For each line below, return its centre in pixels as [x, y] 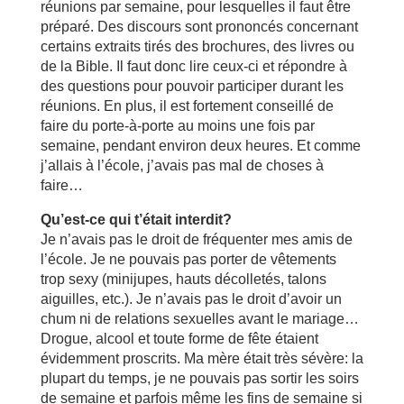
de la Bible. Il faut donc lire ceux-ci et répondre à [193, 66]
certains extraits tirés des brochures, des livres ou [197, 46]
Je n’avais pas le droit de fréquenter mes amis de [196, 239]
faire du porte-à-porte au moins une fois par [177, 126]
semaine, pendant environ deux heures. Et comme [200, 146]
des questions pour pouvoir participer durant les [192, 86]
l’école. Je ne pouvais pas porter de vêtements [188, 259]
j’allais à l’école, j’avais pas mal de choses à [182, 165]
